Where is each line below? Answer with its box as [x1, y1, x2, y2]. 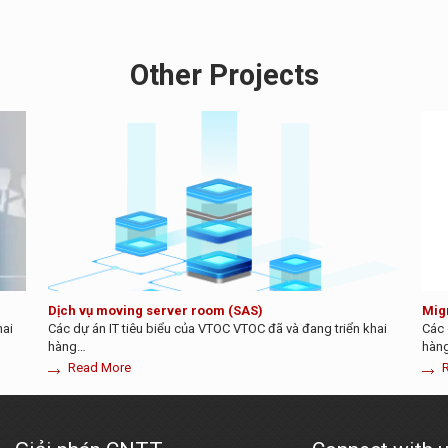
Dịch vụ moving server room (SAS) [48, 303, 264, 318]
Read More [68, 360, 132, 375]
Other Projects [129, 58, 319, 92]
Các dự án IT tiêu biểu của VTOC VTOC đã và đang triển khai [48, 321, 388, 336]
